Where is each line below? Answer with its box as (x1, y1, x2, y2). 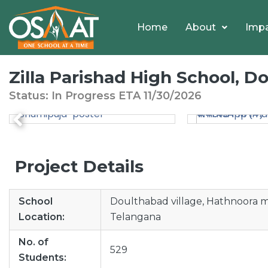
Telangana (110, 211, 161, 223)
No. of (19, 236, 48, 248)
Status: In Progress (9, 89, 118, 102)
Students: (19, 252, 66, 263)
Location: (19, 211, 65, 223)
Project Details (15, 156, 144, 176)
